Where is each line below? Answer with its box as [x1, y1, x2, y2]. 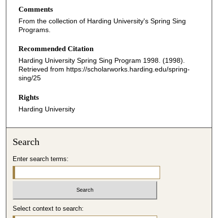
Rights [18, 93, 39, 101]
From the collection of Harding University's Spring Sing [18, 17, 186, 25]
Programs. [18, 25, 51, 34]
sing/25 [18, 74, 41, 82]
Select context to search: [13, 205, 84, 213]
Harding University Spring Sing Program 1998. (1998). [18, 56, 185, 65]
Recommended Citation [18, 45, 93, 53]
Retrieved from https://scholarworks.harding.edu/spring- [18, 65, 190, 73]
